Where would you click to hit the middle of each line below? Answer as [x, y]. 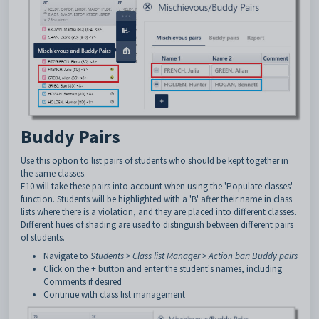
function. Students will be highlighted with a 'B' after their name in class [156, 199]
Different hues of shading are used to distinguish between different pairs [157, 224]
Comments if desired [83, 281]
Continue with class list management [115, 294]
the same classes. [53, 173]
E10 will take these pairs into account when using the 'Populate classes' [157, 186]
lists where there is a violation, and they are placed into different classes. [158, 211]
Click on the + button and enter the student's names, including [163, 268]
